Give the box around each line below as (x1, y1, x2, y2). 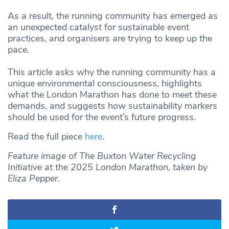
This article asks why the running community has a (8, 66, 216, 79)
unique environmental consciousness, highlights (8, 77, 202, 90)
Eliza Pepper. (8, 172, 60, 185)
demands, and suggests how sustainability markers (8, 100, 217, 112)
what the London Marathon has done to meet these (8, 88, 217, 101)
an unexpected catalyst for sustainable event (8, 21, 189, 34)
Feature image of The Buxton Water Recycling (8, 150, 196, 163)
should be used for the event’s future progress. (8, 111, 196, 124)
